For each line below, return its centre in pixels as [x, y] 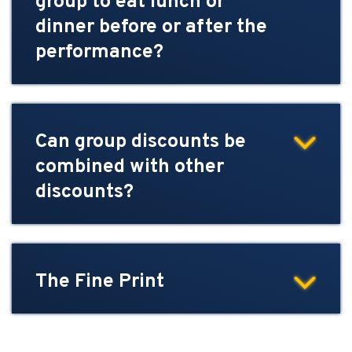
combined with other [130, 168]
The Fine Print [100, 282]
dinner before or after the [151, 28]
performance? [99, 53]
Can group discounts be [141, 143]
